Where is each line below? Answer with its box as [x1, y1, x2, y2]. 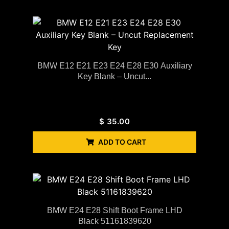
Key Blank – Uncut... [78, 72, 151, 81]
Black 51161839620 [78, 216, 151, 225]
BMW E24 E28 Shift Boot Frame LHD [47, 205, 182, 215]
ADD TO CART [98, 137, 146, 146]
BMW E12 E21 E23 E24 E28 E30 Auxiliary [37, 61, 192, 70]
